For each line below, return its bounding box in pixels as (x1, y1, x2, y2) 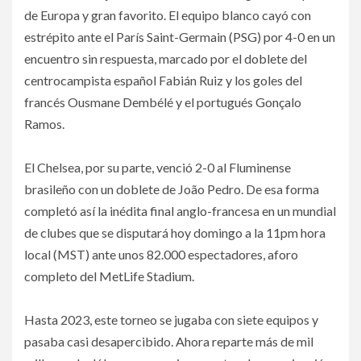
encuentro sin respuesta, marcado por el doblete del (24, 50, 307, 66)
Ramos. (24, 115, 64, 131)
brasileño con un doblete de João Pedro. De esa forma (24, 180, 319, 197)
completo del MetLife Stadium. (24, 268, 194, 284)
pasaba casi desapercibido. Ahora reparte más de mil (24, 333, 313, 349)
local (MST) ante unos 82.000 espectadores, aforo (24, 246, 298, 262)
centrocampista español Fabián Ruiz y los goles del (24, 72, 302, 88)
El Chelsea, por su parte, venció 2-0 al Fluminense (24, 159, 291, 175)
